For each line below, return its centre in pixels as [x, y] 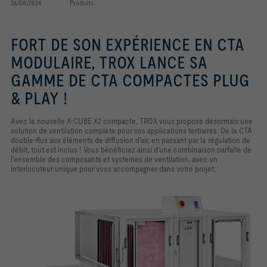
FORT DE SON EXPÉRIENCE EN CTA [128, 45]
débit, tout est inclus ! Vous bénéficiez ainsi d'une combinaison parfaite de [131, 150]
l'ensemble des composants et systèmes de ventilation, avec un [114, 159]
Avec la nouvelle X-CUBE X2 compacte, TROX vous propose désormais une [132, 121]
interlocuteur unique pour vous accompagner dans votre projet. [113, 169]
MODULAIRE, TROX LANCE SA [109, 63]
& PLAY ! [39, 98]
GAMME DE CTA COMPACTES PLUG [130, 80]
